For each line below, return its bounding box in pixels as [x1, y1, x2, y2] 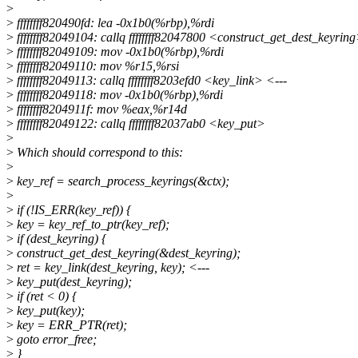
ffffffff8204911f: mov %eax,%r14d [14, 102, 187, 117]
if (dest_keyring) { [14, 232, 106, 246]
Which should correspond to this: [14, 145, 183, 160]
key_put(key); [14, 304, 85, 318]
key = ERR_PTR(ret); [14, 318, 127, 332]
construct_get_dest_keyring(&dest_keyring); [14, 246, 241, 261]
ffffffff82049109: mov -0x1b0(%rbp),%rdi [14, 45, 224, 59]
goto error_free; [14, 332, 97, 347]
